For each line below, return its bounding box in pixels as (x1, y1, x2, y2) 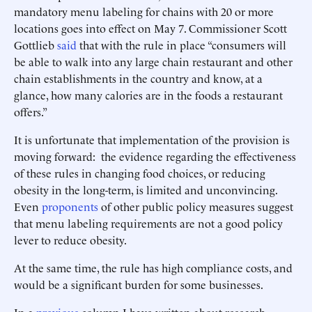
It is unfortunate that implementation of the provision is (14, 132, 290, 147)
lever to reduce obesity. (14, 232, 127, 247)
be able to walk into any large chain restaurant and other (14, 54, 292, 69)
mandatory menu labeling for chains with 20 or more (14, 3, 274, 19)
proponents (42, 198, 98, 214)
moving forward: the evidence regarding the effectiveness (14, 148, 296, 164)
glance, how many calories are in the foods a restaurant (14, 87, 283, 102)
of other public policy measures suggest (98, 198, 293, 214)
